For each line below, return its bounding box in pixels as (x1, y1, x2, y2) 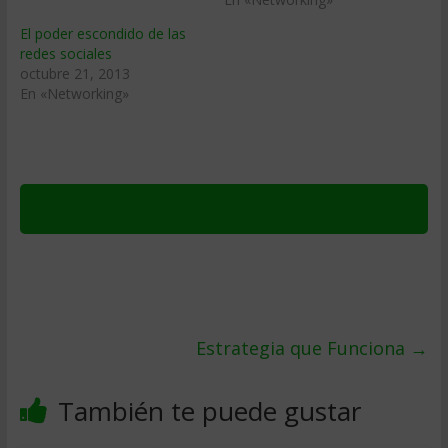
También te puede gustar (57, 393, 361, 429)
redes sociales (19, 44, 112, 63)
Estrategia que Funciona (196, 336, 411, 360)
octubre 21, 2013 (19, 64, 130, 83)
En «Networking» (19, 84, 129, 103)
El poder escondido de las (19, 24, 186, 43)
